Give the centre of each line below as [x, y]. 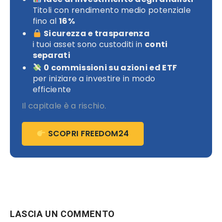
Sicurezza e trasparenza [97, 33]
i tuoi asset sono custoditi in [88, 44]
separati [51, 55]
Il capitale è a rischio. [64, 106]
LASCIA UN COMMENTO [62, 214]
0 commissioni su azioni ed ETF [111, 68]
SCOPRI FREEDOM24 [87, 134]
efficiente [52, 90]
